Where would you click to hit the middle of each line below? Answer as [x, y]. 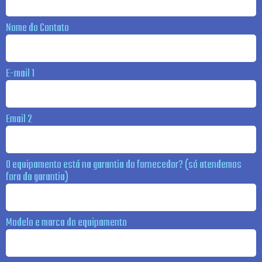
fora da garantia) [37, 177]
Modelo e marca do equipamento [66, 223]
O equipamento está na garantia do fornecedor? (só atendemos [124, 165]
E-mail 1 [20, 74]
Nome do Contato [37, 28]
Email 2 [19, 119]
